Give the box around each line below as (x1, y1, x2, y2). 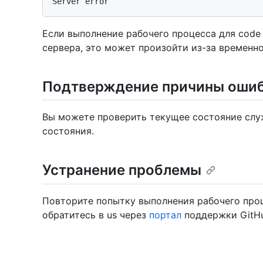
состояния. (42, 125, 94, 137)
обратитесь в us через (42, 208, 149, 221)
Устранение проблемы (42, 161, 201, 179)
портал (149, 208, 181, 221)
